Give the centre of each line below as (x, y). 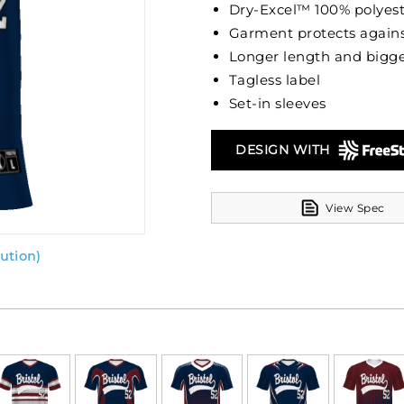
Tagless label (275, 80)
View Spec (355, 207)
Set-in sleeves (277, 104)
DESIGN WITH (283, 150)
